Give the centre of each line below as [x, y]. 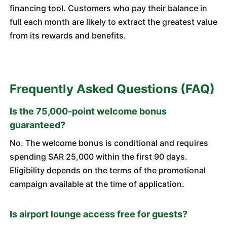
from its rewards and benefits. [68, 35]
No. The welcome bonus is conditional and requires [109, 143]
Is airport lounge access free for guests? [98, 214]
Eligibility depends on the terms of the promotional [107, 170]
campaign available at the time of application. [97, 184]
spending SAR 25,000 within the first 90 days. [98, 157]
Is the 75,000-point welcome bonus [88, 111]
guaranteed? [37, 125]
